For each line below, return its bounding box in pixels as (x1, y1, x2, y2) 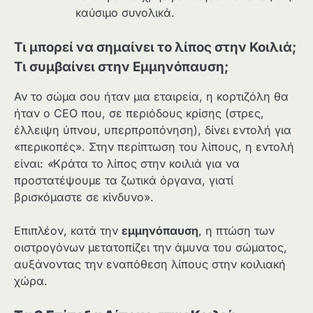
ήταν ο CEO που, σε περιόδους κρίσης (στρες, (14, 106, 264, 121)
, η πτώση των (198, 224, 275, 238)
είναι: (14, 156, 47, 171)
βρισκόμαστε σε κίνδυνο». (14, 190, 154, 205)
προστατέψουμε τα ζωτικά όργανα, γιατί (14, 173, 233, 188)
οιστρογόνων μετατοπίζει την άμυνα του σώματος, (14, 240, 287, 255)
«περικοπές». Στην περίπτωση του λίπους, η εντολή (14, 140, 294, 154)
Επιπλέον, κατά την (14, 224, 122, 238)
